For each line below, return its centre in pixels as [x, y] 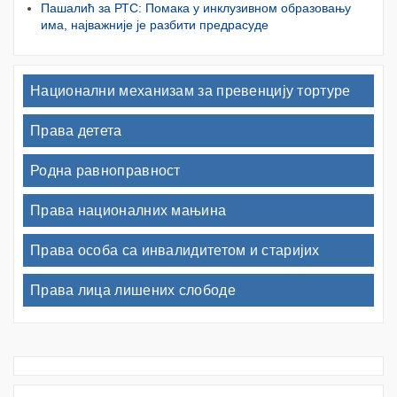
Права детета [76, 131]
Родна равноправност [105, 171]
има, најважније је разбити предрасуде [155, 25]
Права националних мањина [128, 211]
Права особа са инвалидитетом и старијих [175, 251]
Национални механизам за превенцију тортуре [191, 91]
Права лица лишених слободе [133, 291]
